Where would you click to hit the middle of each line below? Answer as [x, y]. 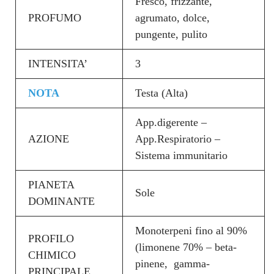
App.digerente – [171, 122]
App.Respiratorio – [178, 139]
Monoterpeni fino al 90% [191, 230]
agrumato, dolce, [172, 17]
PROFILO [51, 238]
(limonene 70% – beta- [186, 247]
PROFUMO [55, 17]
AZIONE [49, 139]
